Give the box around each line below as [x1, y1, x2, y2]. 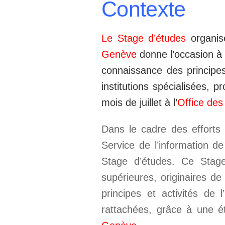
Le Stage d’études [101, 33, 186, 44]
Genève [101, 49, 137, 60]
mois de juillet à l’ [101, 97, 177, 108]
